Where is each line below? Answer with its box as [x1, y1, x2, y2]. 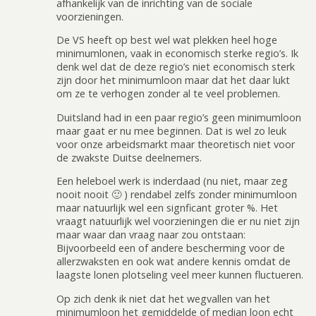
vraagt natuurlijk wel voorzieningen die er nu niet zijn [56, 214, 300, 229]
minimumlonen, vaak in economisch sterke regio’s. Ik [56, 47, 298, 61]
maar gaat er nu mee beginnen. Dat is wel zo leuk [56, 123, 286, 138]
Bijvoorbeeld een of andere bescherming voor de [56, 241, 285, 255]
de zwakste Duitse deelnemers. [56, 150, 202, 164]
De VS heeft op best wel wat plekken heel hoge [56, 33, 277, 47]
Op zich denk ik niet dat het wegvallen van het [56, 291, 270, 305]
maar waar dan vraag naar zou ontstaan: [56, 228, 245, 242]
